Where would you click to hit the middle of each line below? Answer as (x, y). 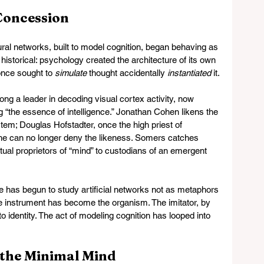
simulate (71, 73)
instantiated (189, 73)
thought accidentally (127, 73)
